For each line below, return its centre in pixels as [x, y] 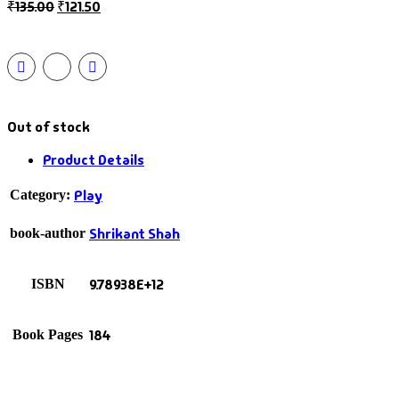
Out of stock [49, 127]
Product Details [94, 160]
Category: [40, 195]
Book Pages [48, 335]
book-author [48, 233]
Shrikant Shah [134, 234]
